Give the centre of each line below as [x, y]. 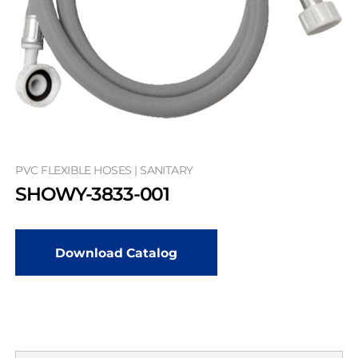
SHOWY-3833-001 [93, 194]
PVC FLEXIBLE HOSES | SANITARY [104, 170]
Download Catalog [117, 253]
